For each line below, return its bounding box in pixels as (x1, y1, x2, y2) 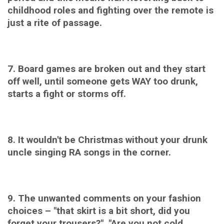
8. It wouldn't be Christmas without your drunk (7, 133, 207, 145)
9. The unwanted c (7, 192, 88, 204)
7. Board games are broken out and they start (7, 62, 205, 74)
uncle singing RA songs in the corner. (7, 146, 171, 158)
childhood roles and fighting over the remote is (7, 4, 213, 16)
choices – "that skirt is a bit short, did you (7, 204, 190, 216)
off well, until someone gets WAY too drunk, (7, 75, 198, 87)
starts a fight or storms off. (7, 87, 126, 99)
